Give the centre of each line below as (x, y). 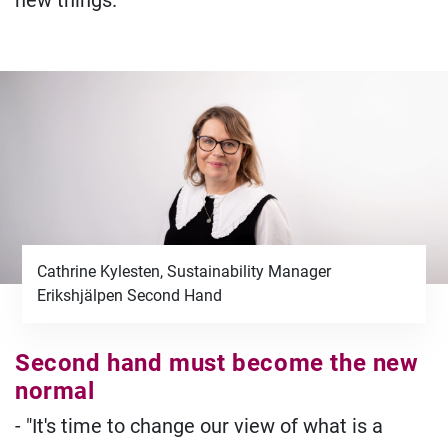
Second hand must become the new (217, 362)
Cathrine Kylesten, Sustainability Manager (184, 271)
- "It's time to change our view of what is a (199, 425)
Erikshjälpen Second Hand (130, 295)
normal (55, 390)
